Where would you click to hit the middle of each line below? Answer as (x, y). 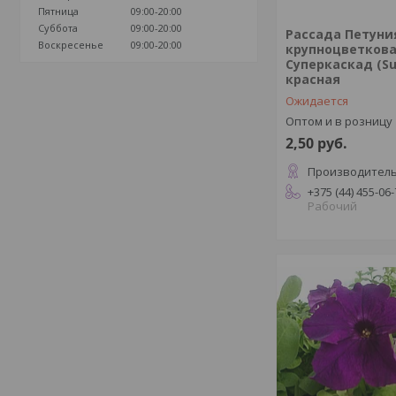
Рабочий (333, 206)
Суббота (58, 27)
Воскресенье (71, 44)
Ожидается (317, 101)
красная (313, 79)
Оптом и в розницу (339, 121)
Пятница (58, 11)
